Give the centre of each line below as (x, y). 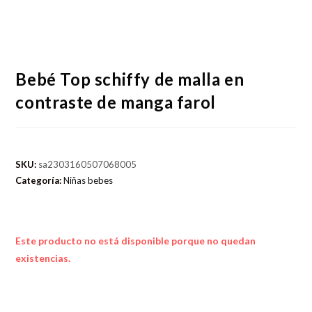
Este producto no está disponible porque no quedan (136, 241)
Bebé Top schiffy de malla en (130, 79)
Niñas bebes (88, 181)
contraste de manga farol (116, 102)
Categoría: (40, 181)
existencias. (43, 258)
